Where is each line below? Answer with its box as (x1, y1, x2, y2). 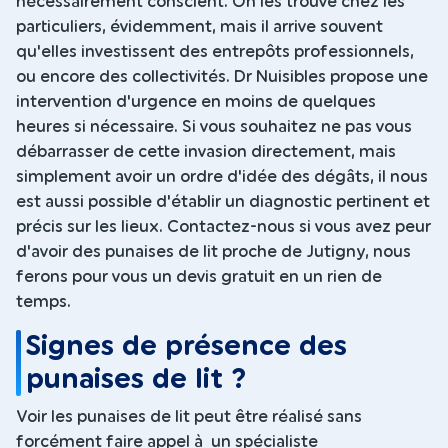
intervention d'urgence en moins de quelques (16, 94, 376, 111)
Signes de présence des (26, 333, 348, 361)
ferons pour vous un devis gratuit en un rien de (16, 269, 382, 286)
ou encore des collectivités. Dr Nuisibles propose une (16, 69, 428, 86)
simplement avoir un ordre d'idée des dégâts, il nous (16, 169, 428, 186)
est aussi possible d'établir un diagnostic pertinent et (16, 194, 430, 211)
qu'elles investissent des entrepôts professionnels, (16, 44, 414, 61)
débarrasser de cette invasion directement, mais (16, 144, 396, 161)
